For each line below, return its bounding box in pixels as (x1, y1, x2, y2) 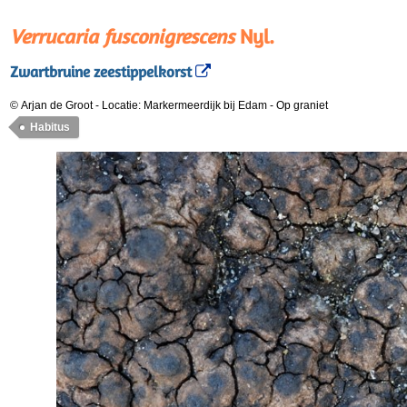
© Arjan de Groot (10, 99, 93, 112)
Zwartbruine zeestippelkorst (10, 63, 192, 82)
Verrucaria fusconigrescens (10, 25, 234, 48)
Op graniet (276, 99, 328, 112)
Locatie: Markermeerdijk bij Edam (102, 99, 270, 112)
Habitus (30, 121, 70, 134)
